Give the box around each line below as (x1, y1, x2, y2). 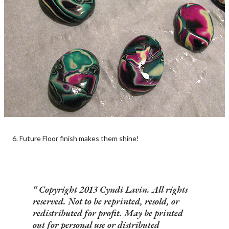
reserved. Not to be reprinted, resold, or (33, 195, 179, 208)
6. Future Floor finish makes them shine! (12, 134, 139, 143)
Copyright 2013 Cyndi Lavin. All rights (37, 184, 188, 196)
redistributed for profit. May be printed (33, 207, 183, 219)
